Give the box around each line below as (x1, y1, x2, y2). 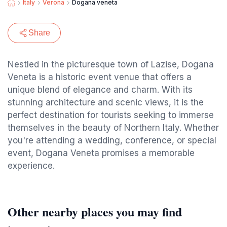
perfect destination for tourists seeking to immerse (8, 110, 214, 120)
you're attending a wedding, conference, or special (8, 135, 216, 145)
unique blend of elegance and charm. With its (8, 85, 193, 95)
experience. (8, 161, 55, 171)
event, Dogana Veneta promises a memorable (8, 148, 195, 158)
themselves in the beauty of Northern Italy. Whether (8, 123, 219, 133)
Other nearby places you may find (8, 203, 182, 220)
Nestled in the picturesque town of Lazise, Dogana (8, 59, 214, 69)
